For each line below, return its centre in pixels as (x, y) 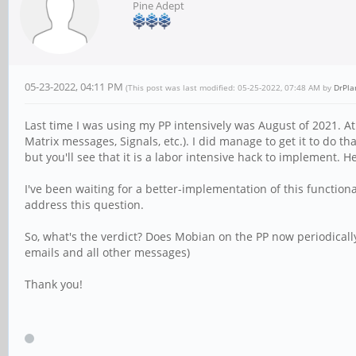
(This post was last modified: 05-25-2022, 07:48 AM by (230, 87)
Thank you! (54, 284)
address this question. (84, 205)
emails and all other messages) (107, 252)
